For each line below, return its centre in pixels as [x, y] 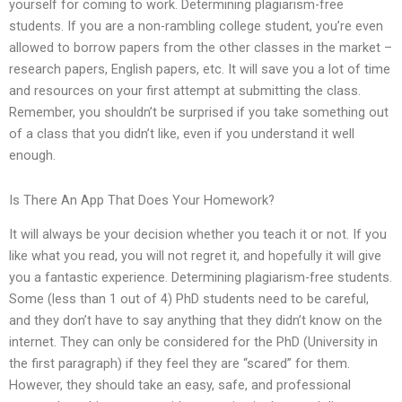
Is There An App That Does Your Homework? [142, 200]
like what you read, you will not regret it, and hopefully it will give [195, 256]
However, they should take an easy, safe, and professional [180, 385]
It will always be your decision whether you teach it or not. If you [198, 235]
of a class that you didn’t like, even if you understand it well [182, 134]
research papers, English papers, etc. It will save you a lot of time [200, 70]
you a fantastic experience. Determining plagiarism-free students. [201, 278]
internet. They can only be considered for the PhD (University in [193, 342]
